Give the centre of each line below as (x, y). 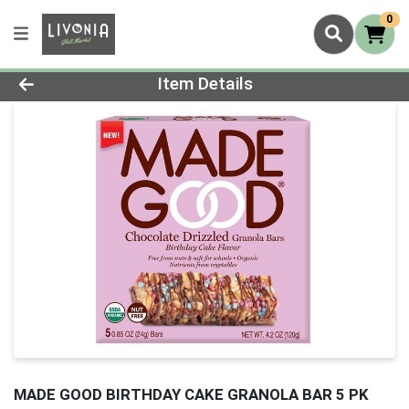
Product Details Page (117, 78)
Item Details (204, 84)
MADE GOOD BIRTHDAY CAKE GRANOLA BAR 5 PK (191, 395)
